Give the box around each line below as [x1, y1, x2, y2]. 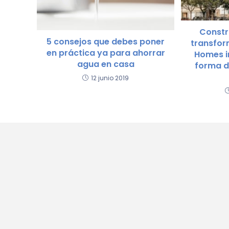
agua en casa [77, 58, 134, 70]
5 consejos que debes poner [47, 35, 165, 48]
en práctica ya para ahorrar [46, 47, 165, 59]
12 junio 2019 [91, 73, 129, 82]
